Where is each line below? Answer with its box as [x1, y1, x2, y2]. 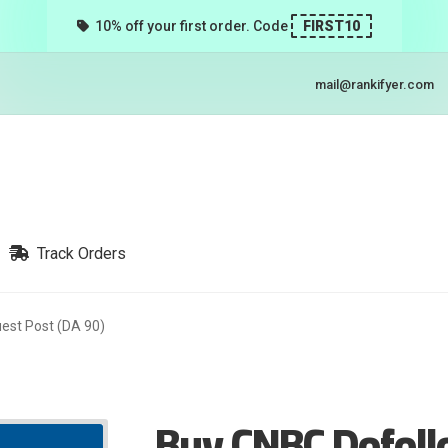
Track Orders [29, 243, 127, 263]
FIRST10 [302, 18, 360, 34]
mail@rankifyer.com [314, 77, 434, 92]
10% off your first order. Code [88, 18, 291, 34]
